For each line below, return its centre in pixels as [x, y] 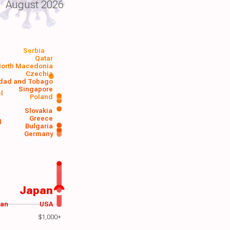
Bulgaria [39, 126]
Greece [41, 118]
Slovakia [39, 110]
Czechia [40, 73]
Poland [41, 97]
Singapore [35, 89]
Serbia [34, 50]
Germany [39, 134]
